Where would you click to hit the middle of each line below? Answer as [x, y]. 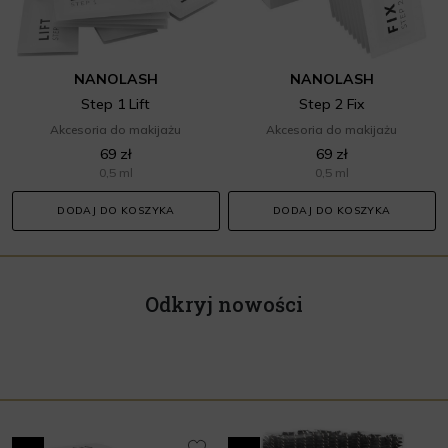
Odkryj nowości [223, 303]
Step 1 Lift [116, 103]
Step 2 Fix [331, 103]
